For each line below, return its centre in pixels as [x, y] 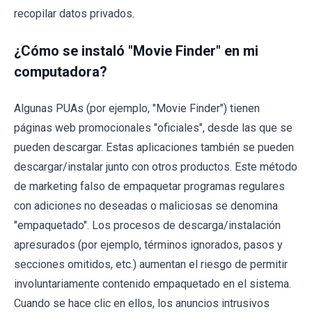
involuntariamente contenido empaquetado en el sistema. [153, 283]
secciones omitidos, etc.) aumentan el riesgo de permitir [151, 264]
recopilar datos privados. [74, 13]
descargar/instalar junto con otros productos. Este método [156, 166]
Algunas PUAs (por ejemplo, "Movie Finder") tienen [137, 108]
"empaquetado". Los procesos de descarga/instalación [147, 225]
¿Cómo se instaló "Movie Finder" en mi [136, 50]
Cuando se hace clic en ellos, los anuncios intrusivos [142, 303]
